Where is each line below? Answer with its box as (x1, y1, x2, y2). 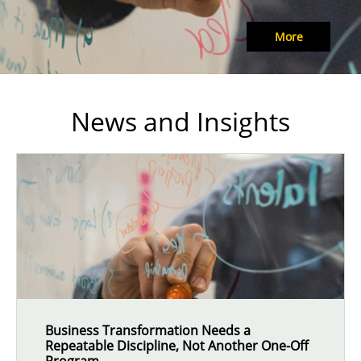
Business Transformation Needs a (45, 322, 251, 339)
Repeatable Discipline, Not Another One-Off (45, 337, 309, 355)
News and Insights (71, 104, 290, 139)
